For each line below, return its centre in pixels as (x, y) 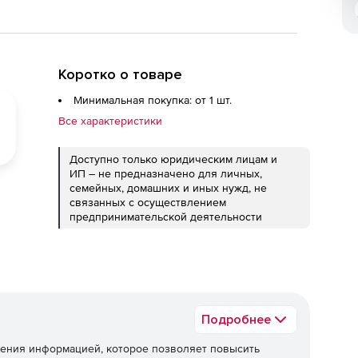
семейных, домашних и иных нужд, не (168, 188)
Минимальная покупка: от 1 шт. (153, 100)
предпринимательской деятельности (166, 217)
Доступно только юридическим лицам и (173, 159)
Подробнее (236, 320)
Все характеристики (110, 121)
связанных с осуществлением (148, 202)
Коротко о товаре (120, 74)
